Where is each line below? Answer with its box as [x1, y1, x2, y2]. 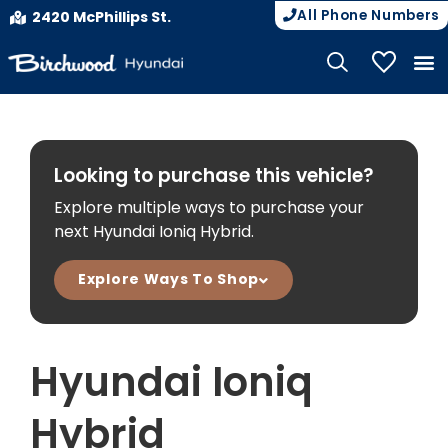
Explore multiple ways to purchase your [54, 196, 364, 219]
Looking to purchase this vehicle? [54, 162, 374, 189]
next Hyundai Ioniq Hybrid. [54, 220, 254, 243]
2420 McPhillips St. [31, 7, 171, 27]
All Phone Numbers [297, 6, 440, 25]
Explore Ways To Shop [78, 269, 259, 289]
